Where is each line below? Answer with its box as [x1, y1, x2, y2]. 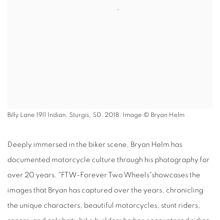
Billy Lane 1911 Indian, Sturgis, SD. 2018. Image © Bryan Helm [7, 112, 185, 118]
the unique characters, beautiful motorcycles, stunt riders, [7, 202, 200, 209]
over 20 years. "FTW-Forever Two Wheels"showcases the [7, 171, 200, 179]
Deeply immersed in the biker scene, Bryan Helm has [7, 141, 182, 148]
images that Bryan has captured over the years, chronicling [7, 187, 203, 194]
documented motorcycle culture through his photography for [7, 156, 210, 164]
